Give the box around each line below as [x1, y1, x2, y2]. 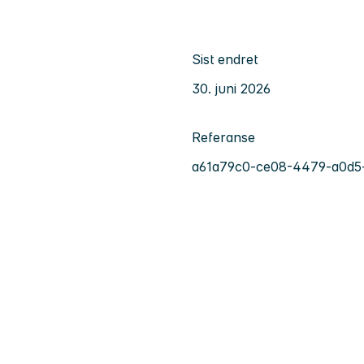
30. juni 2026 [192, 80, 271, 97]
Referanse [192, 128, 255, 145]
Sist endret [192, 50, 258, 67]
